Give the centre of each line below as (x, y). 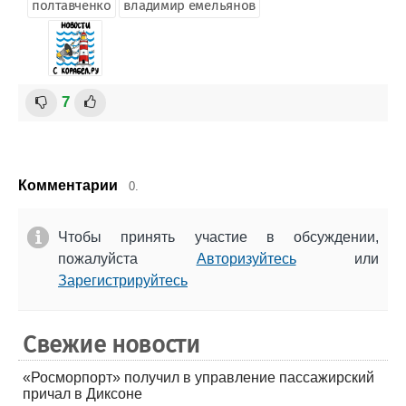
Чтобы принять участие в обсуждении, (218, 237)
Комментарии (68, 185)
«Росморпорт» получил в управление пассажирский (198, 377)
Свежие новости (111, 344)
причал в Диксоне (82, 393)
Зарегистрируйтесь (123, 280)
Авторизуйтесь (246, 258)
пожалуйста (127, 258)
